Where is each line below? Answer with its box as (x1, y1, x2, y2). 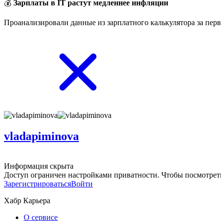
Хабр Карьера (4, 196, 50, 205)
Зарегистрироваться (4, 179, 71, 188)
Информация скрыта (4, 161, 74, 170)
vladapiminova (4, 129, 79, 143)
